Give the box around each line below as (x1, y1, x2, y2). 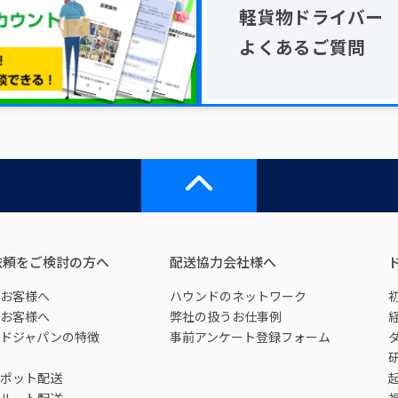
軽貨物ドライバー (239, 3, 384, 29)
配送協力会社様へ (169, 251, 276, 271)
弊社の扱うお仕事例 (169, 306, 282, 325)
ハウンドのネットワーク (169, 286, 306, 305)
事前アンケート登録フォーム (169, 327, 330, 346)
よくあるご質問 (239, 33, 366, 60)
